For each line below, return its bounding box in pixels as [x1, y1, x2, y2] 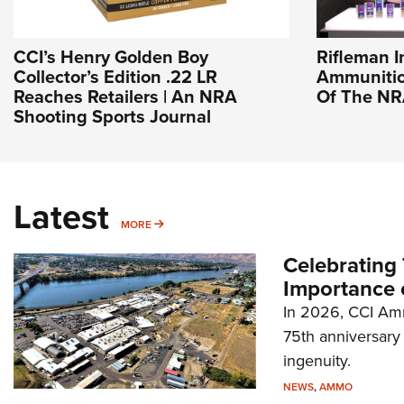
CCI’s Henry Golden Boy [14, 43, 208, 71]
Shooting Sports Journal [14, 103, 211, 131]
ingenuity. [282, 349, 351, 373]
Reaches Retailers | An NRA [14, 83, 237, 111]
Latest [14, 191, 109, 243]
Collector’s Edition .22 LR [14, 63, 217, 91]
